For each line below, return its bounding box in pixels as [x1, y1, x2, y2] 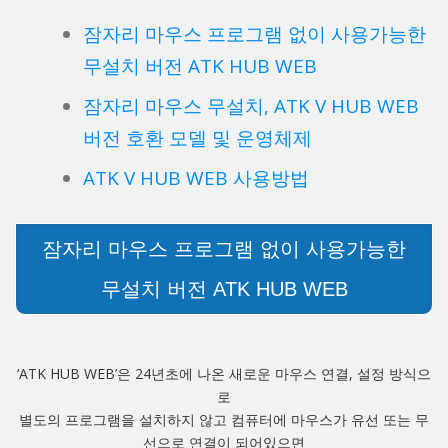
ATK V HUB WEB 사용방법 [82, 165, 309, 192]
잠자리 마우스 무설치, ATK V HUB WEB [82, 93, 419, 120]
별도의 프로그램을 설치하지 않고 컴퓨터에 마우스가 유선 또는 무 [19, 410, 429, 430]
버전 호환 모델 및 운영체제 [82, 125, 312, 152]
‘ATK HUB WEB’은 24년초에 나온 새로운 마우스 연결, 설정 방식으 [17, 364, 431, 384]
